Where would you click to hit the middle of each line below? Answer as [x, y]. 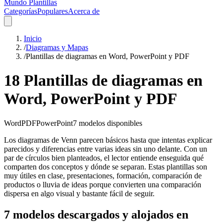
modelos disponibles [110, 123]
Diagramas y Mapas [57, 47]
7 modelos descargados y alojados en [96, 214]
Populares [53, 11]
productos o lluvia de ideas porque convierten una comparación [103, 184]
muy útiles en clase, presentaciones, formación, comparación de [103, 175]
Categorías [21, 11]
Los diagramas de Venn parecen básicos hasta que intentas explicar [108, 140]
